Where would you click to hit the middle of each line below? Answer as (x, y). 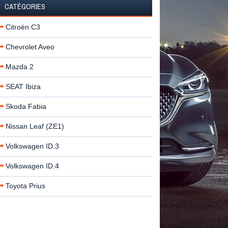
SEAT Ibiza (23, 87)
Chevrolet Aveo (30, 47)
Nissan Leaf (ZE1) (35, 126)
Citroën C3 (23, 27)
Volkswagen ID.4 (32, 166)
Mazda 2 (19, 67)
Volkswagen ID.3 (32, 146)
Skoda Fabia (26, 106)
